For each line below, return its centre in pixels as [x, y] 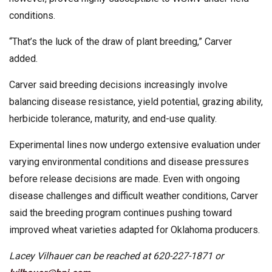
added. [25, 58]
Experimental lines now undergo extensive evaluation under [135, 144]
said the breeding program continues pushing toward [121, 212]
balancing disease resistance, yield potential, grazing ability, [136, 101]
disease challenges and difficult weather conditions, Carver [134, 195]
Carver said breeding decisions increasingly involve [118, 84]
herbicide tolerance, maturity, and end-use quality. [114, 118]
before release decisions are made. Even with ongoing [124, 178]
